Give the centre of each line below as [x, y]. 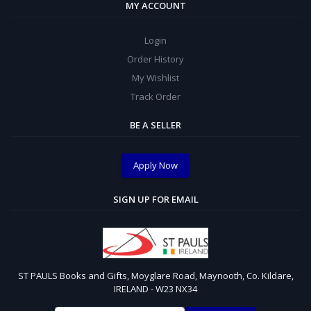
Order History [155, 59]
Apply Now [155, 166]
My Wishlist [155, 78]
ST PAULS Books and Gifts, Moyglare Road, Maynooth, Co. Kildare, [155, 275]
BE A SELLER [155, 125]
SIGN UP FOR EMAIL [155, 199]
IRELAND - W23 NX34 [155, 288]
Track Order [155, 97]
